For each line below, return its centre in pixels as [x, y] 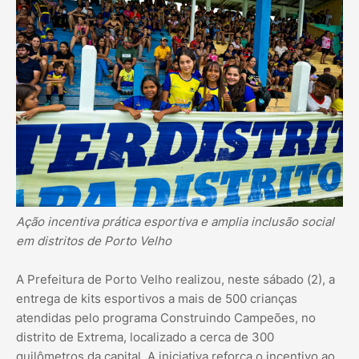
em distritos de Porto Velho [94, 241]
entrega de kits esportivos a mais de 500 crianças [157, 299]
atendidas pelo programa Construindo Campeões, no [166, 318]
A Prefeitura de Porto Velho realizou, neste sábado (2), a [175, 280]
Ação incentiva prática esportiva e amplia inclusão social [175, 222]
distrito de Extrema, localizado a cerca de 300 [145, 337]
